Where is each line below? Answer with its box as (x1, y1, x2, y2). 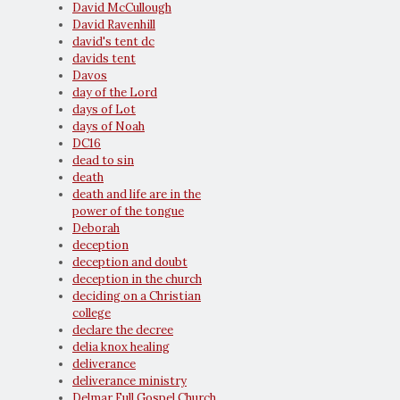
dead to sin (72, 153, 134, 169)
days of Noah (72, 119, 145, 135)
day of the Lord (72, 85, 157, 101)
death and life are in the (72, 187, 201, 203)
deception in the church (72, 271, 202, 287)
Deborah (72, 221, 120, 237)
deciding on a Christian (72, 288, 201, 304)
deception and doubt (72, 254, 187, 271)
